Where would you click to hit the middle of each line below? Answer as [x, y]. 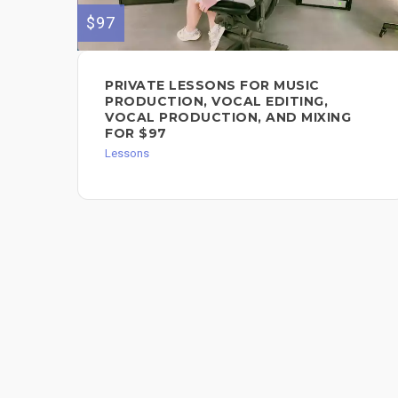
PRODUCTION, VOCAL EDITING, [216, 102]
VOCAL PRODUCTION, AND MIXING [228, 118]
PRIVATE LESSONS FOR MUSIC [212, 86]
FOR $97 [136, 134]
